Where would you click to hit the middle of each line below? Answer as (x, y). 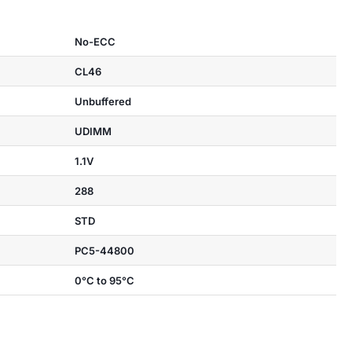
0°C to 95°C (104, 280)
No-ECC (95, 41)
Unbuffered (103, 101)
